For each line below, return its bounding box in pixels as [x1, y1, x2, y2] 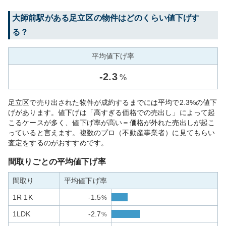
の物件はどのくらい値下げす [93, 14, 200, 22]
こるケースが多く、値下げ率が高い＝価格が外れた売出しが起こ [8, 119, 215, 127]
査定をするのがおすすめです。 [8, 139, 108, 147]
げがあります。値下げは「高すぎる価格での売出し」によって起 [8, 108, 215, 117]
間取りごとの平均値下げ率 [8, 157, 106, 166]
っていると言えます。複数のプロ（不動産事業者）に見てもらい [8, 129, 215, 137]
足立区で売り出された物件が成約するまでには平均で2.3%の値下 [8, 98, 217, 106]
